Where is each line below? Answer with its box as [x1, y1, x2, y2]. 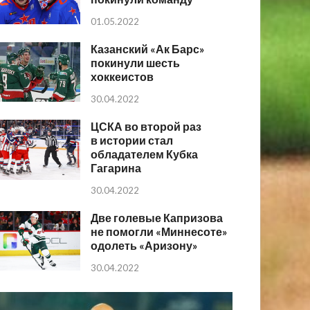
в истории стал [91, 134, 174, 147]
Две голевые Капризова [91, 211, 224, 225]
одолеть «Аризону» [91, 239, 199, 253]
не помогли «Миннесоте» [91, 225, 228, 239]
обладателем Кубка [91, 147, 199, 161]
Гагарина [91, 161, 142, 175]
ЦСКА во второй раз [91, 120, 202, 134]
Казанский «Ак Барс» [91, 42, 206, 56]
